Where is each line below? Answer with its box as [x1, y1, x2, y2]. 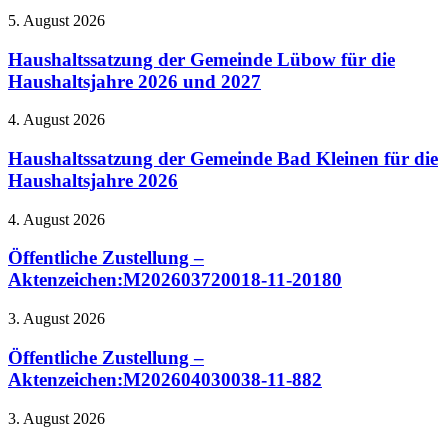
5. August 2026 [8, 11, 105, 29]
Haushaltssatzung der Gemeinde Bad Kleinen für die [8, 147, 438, 169]
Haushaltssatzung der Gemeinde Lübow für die [8, 48, 395, 70]
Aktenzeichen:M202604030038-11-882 [8, 368, 322, 390]
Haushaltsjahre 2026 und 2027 [8, 70, 261, 92]
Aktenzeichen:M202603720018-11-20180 [8, 269, 342, 291]
